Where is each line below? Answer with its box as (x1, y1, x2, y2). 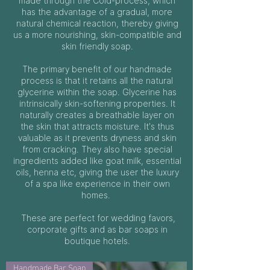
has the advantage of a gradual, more (22, 7, 172, 17)
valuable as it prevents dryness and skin (17, 133, 177, 143)
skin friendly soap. (61, 42, 133, 51)
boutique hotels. (64, 236, 130, 246)
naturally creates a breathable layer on (20, 110, 174, 120)
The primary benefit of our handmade (22, 64, 172, 74)
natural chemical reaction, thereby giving (16, 19, 178, 28)
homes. (81, 190, 113, 200)
